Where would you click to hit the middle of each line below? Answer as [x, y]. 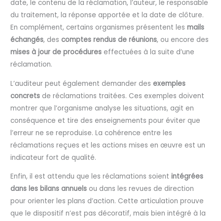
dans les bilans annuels [49, 189]
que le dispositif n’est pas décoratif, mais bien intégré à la [108, 214]
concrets [25, 96]
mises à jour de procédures [56, 52]
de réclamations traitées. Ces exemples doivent [122, 96]
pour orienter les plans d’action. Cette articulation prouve [107, 201]
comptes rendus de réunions [109, 40]
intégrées [187, 177]
